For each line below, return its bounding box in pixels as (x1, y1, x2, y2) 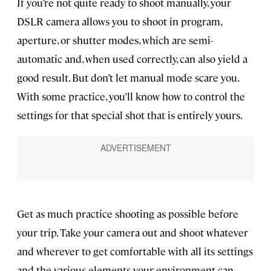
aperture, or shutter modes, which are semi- (17, 33, 213, 47)
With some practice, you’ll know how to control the (17, 89, 245, 103)
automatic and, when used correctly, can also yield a (17, 51, 247, 65)
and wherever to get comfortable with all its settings (17, 244, 253, 258)
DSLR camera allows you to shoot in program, (17, 14, 221, 28)
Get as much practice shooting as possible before (17, 207, 238, 221)
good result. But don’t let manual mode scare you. (17, 70, 238, 84)
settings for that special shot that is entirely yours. (17, 108, 243, 122)
